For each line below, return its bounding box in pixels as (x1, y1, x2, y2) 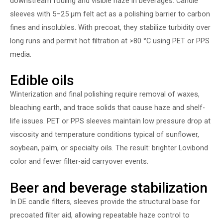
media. (10, 49, 31, 59)
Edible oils (10, 72, 74, 89)
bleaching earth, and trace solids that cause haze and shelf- (10, 103, 205, 112)
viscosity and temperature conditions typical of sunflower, (10, 130, 199, 139)
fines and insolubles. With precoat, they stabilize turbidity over (10, 22, 211, 32)
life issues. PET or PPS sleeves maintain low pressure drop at (10, 116, 211, 126)
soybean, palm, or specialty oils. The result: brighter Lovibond (10, 143, 208, 153)
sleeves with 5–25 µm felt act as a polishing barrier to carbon (10, 9, 210, 18)
